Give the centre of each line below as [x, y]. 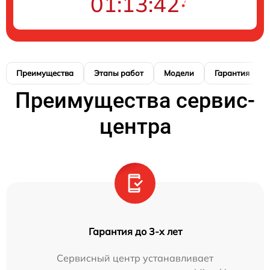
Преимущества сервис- [135, 100]
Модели [179, 73]
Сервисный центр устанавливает [135, 258]
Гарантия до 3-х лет [135, 231]
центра [135, 126]
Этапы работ [119, 73]
